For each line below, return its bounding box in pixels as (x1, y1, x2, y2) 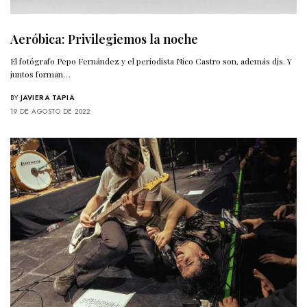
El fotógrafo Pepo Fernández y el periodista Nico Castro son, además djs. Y (10, 55, 293, 66)
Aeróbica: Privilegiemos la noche (10, 30, 198, 47)
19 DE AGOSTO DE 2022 (10, 106, 90, 116)
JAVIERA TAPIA (20, 92, 74, 103)
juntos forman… (10, 68, 71, 79)
